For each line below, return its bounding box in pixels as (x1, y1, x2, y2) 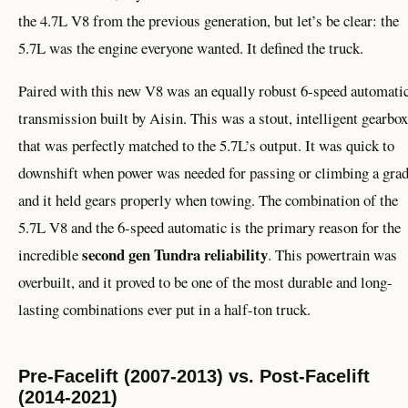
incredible (18, 244, 82, 266)
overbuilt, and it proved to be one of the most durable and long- (18, 271, 393, 293)
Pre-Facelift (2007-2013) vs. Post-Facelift (18, 366, 370, 387)
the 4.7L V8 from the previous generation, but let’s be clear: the (18, 10, 399, 32)
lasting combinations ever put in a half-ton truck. (18, 299, 311, 321)
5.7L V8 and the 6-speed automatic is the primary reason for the (18, 217, 401, 239)
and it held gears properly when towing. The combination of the (18, 189, 398, 211)
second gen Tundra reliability (82, 243, 268, 267)
